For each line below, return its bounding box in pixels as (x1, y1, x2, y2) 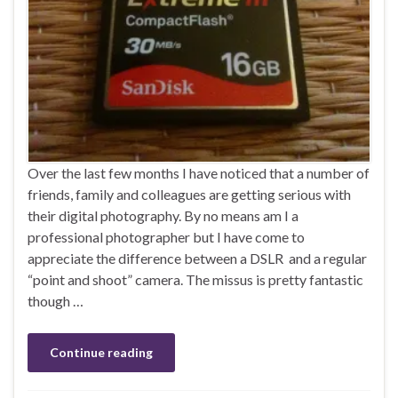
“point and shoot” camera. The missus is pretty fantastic (28, 270, 363, 288)
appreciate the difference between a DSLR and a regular (28, 249, 367, 267)
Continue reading (50, 344, 153, 360)
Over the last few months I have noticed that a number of (28, 163, 370, 181)
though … (28, 291, 84, 309)
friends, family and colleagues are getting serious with (28, 185, 351, 203)
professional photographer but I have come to (28, 227, 305, 245)
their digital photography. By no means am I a (28, 206, 298, 224)
